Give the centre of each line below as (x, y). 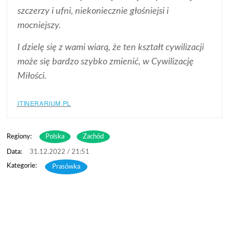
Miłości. (32, 76)
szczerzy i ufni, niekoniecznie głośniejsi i (93, 11)
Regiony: (19, 137)
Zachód (94, 137)
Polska (55, 137)
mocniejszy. (39, 26)
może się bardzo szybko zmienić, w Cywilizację (106, 62)
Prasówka (66, 167)
